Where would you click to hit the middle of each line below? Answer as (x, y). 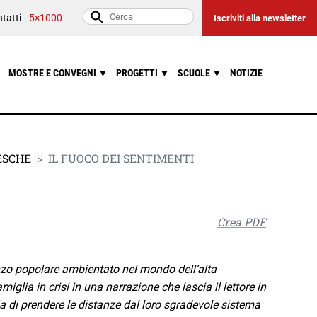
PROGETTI (138, 73)
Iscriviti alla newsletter (260, 18)
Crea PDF (242, 221)
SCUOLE (195, 73)
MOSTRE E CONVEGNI (53, 73)
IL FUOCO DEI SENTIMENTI (121, 158)
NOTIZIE (246, 73)
